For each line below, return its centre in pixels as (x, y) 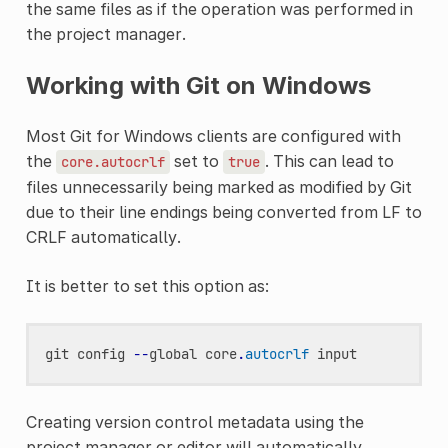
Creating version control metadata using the (194, 421)
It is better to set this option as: (147, 285)
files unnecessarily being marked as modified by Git (218, 186)
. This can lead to (329, 160)
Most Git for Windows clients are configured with (213, 135)
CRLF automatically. (103, 236)
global (172, 353)
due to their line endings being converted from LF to (223, 211)
